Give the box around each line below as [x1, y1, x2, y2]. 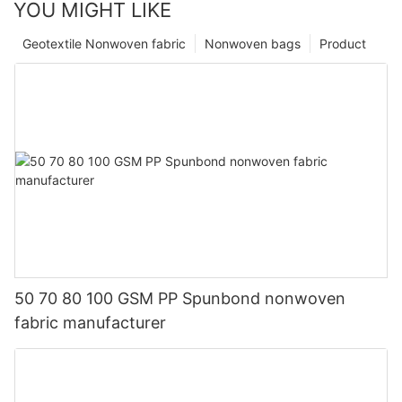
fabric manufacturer [14, 312, 166, 332]
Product [319, 35, 366, 51]
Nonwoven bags [205, 35, 301, 51]
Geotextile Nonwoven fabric [22, 35, 186, 51]
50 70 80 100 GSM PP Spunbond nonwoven [14, 288, 345, 308]
